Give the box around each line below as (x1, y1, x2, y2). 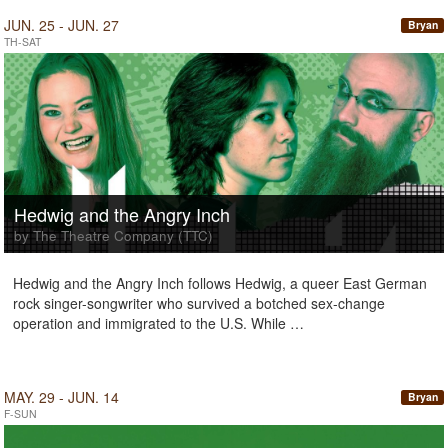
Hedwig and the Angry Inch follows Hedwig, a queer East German (13, 273, 427, 293)
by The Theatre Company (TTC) (14, 226, 213, 245)
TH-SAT (4, 34, 41, 49)
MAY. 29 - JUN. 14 (4, 387, 119, 407)
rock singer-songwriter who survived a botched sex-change (13, 293, 385, 313)
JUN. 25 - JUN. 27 (4, 15, 119, 35)
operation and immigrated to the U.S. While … (13, 313, 304, 333)
